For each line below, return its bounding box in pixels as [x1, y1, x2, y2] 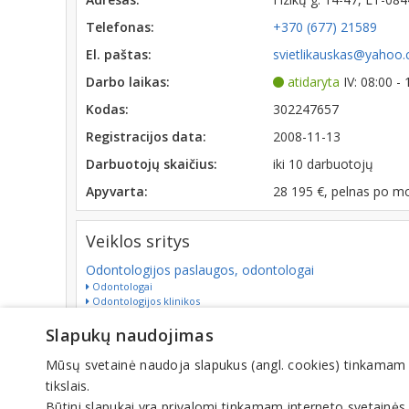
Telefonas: [86, 18, 154, 36]
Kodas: [86, 100, 129, 118]
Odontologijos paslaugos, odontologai [86, 261, 314, 278]
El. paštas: [86, 46, 152, 63]
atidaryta [284, 73, 341, 90]
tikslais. [46, 377, 90, 394]
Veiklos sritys [86, 230, 190, 252]
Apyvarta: [86, 183, 148, 200]
